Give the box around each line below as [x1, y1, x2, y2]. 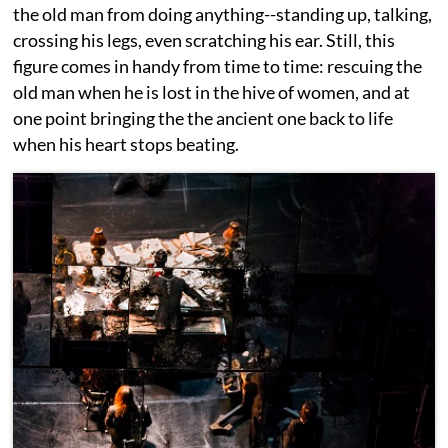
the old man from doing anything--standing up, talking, [13, 3, 433, 26]
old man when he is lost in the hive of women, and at [13, 81, 411, 104]
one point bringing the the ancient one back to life [13, 107, 394, 130]
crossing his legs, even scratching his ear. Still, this [13, 29, 396, 52]
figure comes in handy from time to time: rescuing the [13, 55, 423, 78]
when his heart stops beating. [13, 133, 240, 156]
